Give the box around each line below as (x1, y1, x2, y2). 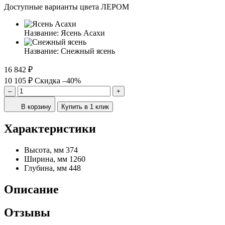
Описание (4, 182, 59, 196)
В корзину (21, 102, 51, 110)
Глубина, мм (24, 163, 67, 172)
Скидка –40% (35, 76, 81, 85)
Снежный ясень (61, 46, 115, 55)
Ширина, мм (24, 154, 67, 163)
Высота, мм (24, 145, 64, 154)
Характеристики (4, 122, 96, 135)
